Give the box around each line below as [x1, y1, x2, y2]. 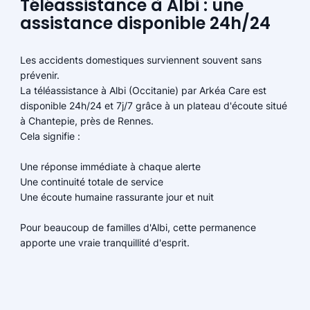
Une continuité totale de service [19, 176, 163, 188]
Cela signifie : [19, 130, 80, 143]
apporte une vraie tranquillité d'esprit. [19, 237, 190, 249]
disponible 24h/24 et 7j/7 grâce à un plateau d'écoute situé [19, 100, 287, 112]
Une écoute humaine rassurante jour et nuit [19, 191, 214, 203]
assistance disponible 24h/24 [20, 12, 271, 35]
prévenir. [19, 69, 60, 82]
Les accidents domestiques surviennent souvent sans [19, 54, 262, 66]
